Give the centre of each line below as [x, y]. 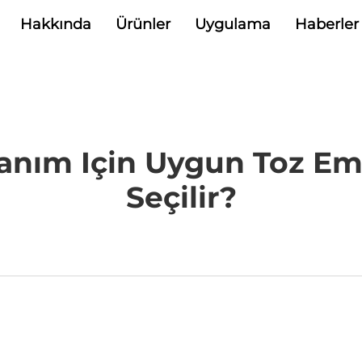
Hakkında [55, 24]
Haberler [326, 24]
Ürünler [143, 24]
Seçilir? [181, 197]
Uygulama [232, 24]
